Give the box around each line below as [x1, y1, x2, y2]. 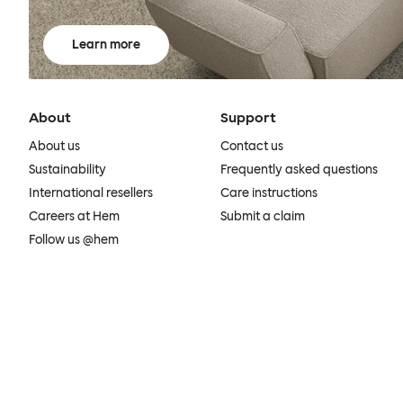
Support [219, 108, 276, 126]
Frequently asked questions [219, 161, 378, 177]
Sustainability [29, 161, 106, 177]
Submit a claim [219, 208, 305, 224]
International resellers [29, 184, 153, 201]
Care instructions [219, 184, 318, 201]
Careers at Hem [29, 208, 120, 224]
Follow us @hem [29, 231, 119, 247]
